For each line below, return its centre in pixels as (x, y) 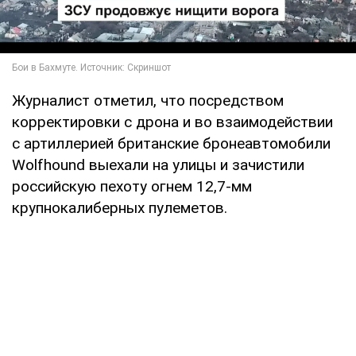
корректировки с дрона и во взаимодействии (172, 122)
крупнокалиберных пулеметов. (120, 207)
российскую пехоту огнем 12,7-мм (132, 186)
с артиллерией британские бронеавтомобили (171, 143)
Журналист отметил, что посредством (148, 100)
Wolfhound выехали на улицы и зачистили (158, 164)
